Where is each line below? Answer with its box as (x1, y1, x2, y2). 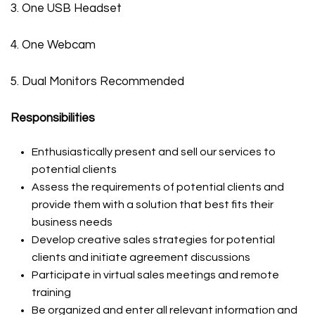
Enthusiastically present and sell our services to (32, 146, 276, 157)
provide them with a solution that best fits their (32, 199, 274, 210)
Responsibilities (11, 112, 95, 124)
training (32, 287, 71, 298)
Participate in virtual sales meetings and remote (32, 269, 279, 281)
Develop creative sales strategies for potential (32, 234, 275, 245)
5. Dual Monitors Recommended (11, 75, 184, 88)
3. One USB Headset (11, 2, 122, 15)
